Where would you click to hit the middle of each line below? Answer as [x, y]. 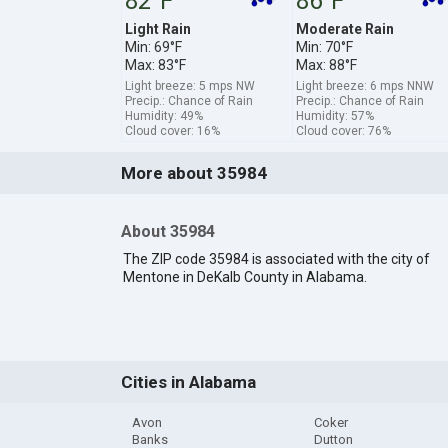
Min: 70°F [324, 46]
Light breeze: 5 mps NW [189, 85]
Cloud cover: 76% [343, 130]
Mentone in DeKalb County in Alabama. [244, 277]
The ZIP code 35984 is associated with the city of [276, 259]
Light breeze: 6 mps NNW [364, 85]
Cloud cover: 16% [172, 130]
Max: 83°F [155, 64]
